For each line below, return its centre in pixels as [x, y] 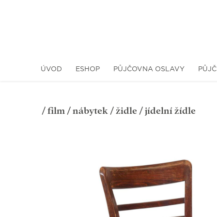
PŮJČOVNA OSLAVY [149, 69]
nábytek [90, 111]
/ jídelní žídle [166, 111]
